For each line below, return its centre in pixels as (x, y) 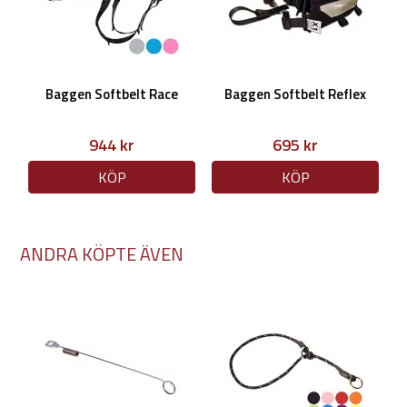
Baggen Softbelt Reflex (295, 94)
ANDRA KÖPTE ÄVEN (102, 254)
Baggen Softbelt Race (112, 94)
